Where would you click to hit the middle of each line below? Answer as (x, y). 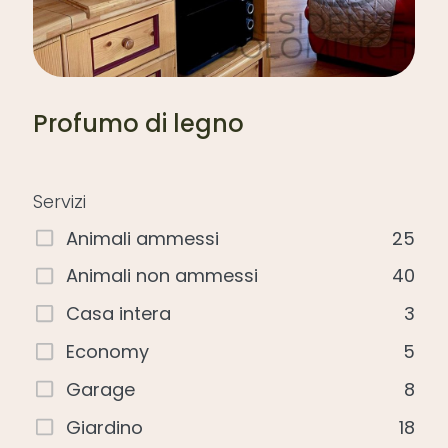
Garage (101, 389)
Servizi (59, 202)
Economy (108, 351)
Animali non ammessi (162, 276)
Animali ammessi (143, 238)
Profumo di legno (138, 124)
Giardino (105, 427)
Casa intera (119, 314)
